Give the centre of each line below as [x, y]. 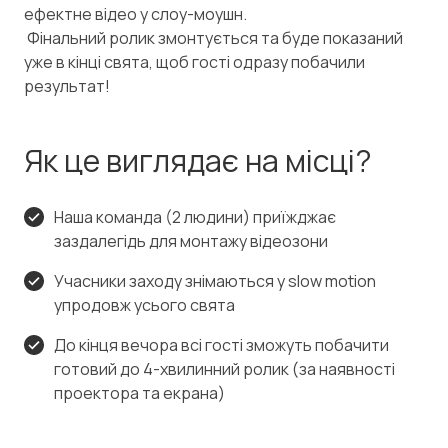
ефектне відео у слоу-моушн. [135, 13]
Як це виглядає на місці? [198, 160]
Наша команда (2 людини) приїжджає [195, 216]
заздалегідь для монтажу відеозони [191, 240]
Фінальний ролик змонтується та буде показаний [213, 37]
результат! [67, 85]
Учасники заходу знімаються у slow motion [215, 280]
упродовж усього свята [144, 304]
